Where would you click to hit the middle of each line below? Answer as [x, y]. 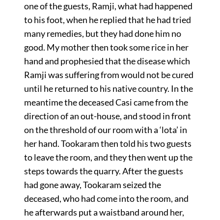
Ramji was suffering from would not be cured [109, 74]
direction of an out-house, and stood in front [107, 116]
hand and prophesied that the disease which [107, 61]
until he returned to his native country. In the [108, 88]
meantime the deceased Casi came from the [106, 102]
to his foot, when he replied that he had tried [107, 19]
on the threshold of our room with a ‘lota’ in [105, 129]
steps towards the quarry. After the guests [103, 171]
